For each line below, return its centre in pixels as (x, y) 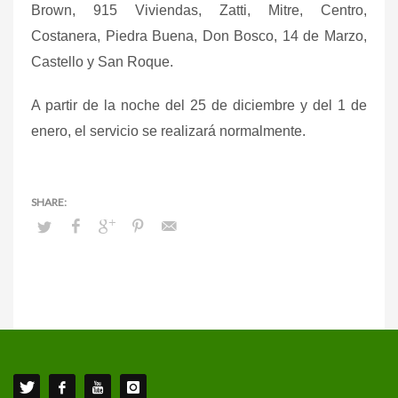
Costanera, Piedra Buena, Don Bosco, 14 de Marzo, (199, 36)
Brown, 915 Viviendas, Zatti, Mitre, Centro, (199, 10)
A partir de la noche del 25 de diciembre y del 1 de (199, 105)
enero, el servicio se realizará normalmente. (168, 131)
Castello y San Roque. (102, 61)
